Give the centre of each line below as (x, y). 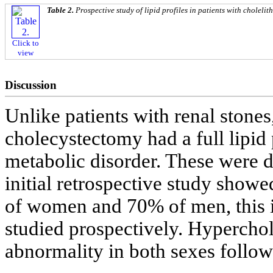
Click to (26, 43)
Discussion (31, 85)
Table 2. (61, 10)
